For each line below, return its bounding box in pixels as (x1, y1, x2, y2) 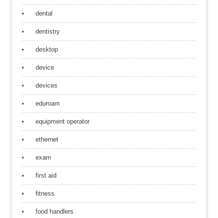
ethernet (36, 136, 58, 143)
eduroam (36, 100, 60, 107)
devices (36, 82, 57, 89)
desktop (36, 46, 58, 53)
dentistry (36, 28, 60, 35)
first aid (36, 172, 56, 179)
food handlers (36, 208, 73, 215)
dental (36, 10, 53, 17)
